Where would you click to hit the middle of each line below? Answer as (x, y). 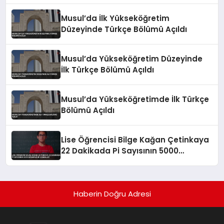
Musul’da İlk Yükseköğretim (115, 18)
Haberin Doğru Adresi (112, 193)
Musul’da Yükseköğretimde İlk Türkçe (135, 99)
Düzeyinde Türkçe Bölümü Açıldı (124, 29)
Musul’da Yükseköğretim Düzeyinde (132, 58)
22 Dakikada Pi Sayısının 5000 (120, 150)
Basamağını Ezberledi (104, 161)
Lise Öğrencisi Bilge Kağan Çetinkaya (135, 139)
